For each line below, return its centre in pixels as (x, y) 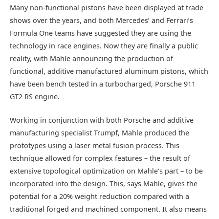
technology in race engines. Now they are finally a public (104, 45)
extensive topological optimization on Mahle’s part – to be (106, 171)
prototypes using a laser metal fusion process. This (95, 146)
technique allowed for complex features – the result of (100, 158)
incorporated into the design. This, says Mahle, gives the (104, 184)
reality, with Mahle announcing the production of (91, 58)
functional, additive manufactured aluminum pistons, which (109, 71)
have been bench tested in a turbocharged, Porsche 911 (103, 84)
